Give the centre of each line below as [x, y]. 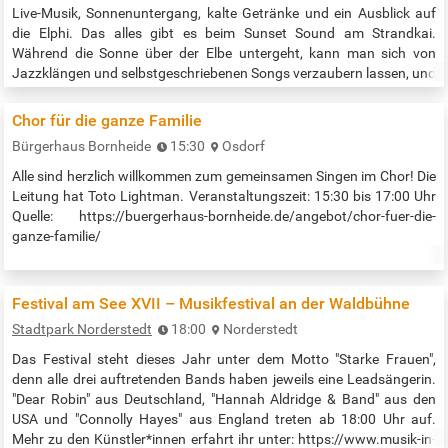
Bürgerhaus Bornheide [81, 146]
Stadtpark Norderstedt [82, 329]
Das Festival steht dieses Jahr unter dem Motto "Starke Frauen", [224, 359]
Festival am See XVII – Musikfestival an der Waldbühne [211, 304]
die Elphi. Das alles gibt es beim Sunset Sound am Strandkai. [224, 33]
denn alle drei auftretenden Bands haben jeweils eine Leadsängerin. [224, 379]
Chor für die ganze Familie [107, 121]
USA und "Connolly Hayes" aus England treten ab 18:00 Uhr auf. [224, 419]
